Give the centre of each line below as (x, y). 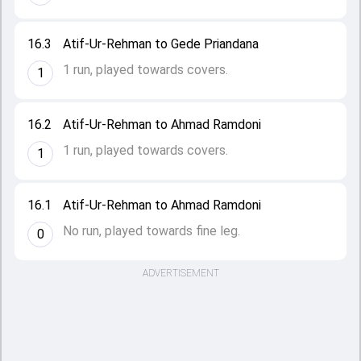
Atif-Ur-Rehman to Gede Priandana (161, 44)
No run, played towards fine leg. (151, 231)
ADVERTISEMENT (180, 273)
